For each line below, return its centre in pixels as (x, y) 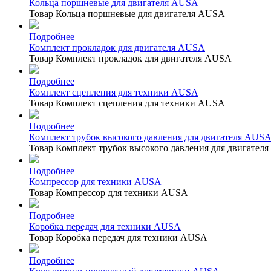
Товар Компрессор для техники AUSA (109, 192)
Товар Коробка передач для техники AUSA (118, 237)
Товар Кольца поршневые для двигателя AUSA (127, 13)
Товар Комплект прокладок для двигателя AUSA (130, 58)
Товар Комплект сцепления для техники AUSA (127, 103)
